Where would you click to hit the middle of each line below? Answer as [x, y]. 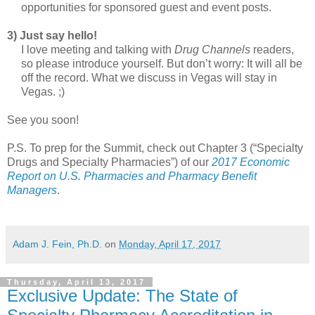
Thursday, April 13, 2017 [76, 282]
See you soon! [43, 120]
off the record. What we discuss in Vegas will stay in [149, 78]
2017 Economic [251, 162]
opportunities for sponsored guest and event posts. [146, 8]
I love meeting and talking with [98, 50]
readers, [272, 50]
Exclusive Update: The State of [122, 296]
